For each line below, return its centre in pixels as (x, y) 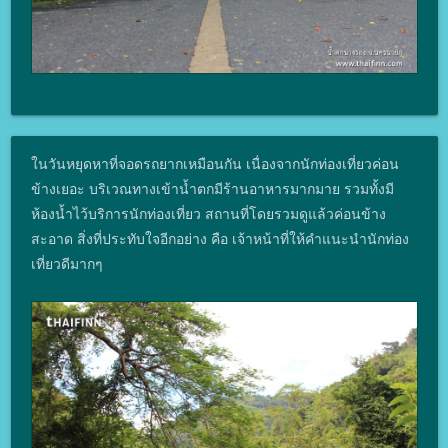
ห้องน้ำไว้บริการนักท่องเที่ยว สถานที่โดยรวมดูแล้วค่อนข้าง (208, 214)
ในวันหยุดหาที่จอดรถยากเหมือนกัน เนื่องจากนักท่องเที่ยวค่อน (214, 164)
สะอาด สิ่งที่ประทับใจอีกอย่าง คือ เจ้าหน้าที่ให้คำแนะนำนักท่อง (219, 239)
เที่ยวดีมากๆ (66, 264)
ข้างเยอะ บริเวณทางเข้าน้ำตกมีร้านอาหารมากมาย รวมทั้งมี (212, 189)
